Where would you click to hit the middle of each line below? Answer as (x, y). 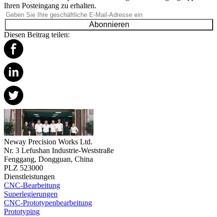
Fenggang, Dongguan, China (48, 159)
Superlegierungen (31, 194)
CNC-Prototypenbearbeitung (48, 203)
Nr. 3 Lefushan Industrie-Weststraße (59, 151)
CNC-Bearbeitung (32, 186)
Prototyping (22, 212)
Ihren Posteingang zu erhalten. (50, 6)
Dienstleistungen (29, 177)
